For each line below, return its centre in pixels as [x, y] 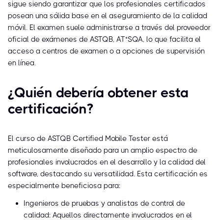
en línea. [22, 63]
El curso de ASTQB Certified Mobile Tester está [88, 139]
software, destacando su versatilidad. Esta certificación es [108, 174]
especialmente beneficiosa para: [64, 186]
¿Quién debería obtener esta [98, 93]
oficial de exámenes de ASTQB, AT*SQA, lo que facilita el [104, 40]
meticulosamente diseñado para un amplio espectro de [103, 151]
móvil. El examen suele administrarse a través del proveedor [109, 28]
